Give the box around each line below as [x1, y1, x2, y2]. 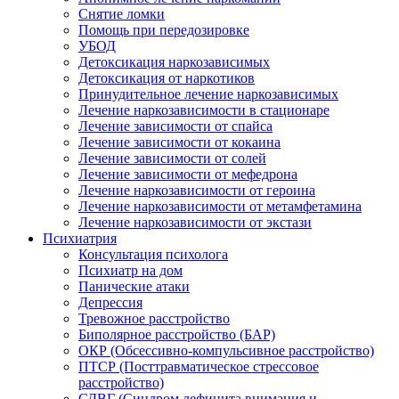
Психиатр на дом [78, 263, 183, 278]
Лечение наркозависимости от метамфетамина [78, 199, 362, 214]
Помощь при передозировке [78, 22, 249, 37]
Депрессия [78, 295, 142, 310]
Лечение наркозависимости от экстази [78, 215, 312, 230]
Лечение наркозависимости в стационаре [78, 102, 330, 118]
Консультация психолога [78, 247, 228, 262]
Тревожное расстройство [78, 311, 230, 326]
